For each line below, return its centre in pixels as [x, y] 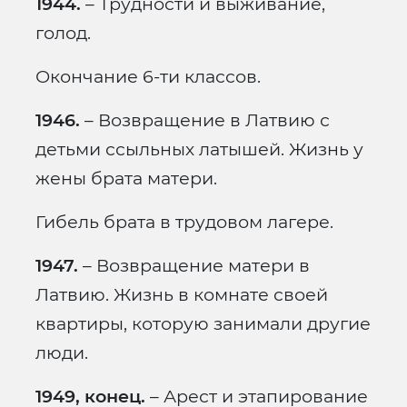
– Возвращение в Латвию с [205, 120]
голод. [63, 33]
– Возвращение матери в [194, 266]
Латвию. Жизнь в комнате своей [182, 295]
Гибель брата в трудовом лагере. [184, 222]
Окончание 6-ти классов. [148, 77]
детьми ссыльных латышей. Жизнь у [199, 149]
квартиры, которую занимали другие [203, 324]
